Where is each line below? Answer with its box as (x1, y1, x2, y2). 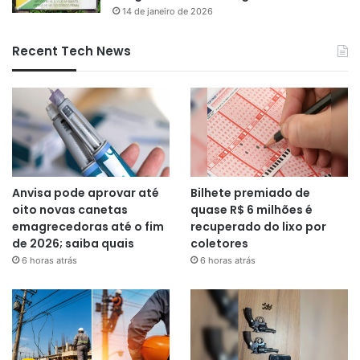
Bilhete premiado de (190, 185, 310, 202)
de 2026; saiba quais (12, 235, 134, 252)
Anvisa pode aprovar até (12, 185, 159, 202)
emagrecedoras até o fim (12, 219, 164, 235)
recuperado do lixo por (190, 219, 326, 235)
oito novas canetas (12, 202, 128, 219)
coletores (190, 235, 248, 252)
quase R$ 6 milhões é (190, 202, 313, 219)
